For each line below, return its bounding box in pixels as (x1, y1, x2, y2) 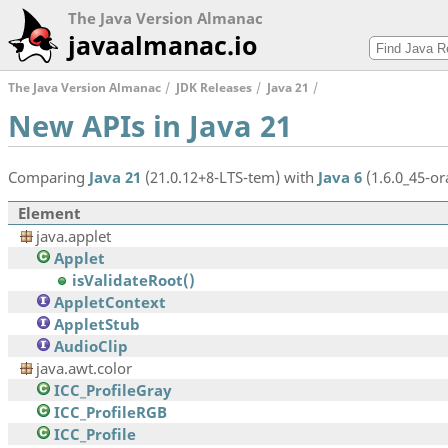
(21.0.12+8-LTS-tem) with (141, 166, 318, 187)
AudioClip (54, 336, 128, 357)
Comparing (8, 166, 89, 187)
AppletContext (54, 292, 166, 313)
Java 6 (318, 166, 362, 187)
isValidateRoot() (72, 270, 195, 291)
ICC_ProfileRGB (54, 402, 167, 423)
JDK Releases (176, 79, 252, 96)
